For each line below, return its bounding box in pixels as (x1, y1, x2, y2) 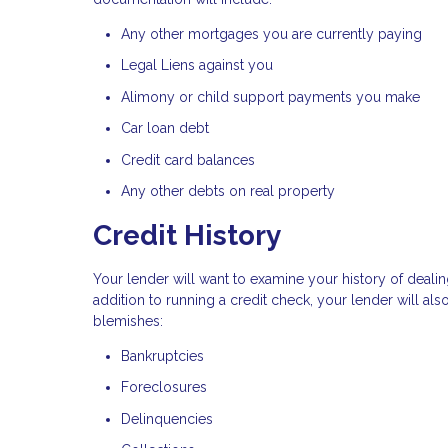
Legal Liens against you (121, 57, 273, 74)
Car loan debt (121, 120, 209, 137)
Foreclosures (121, 379, 207, 396)
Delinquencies (121, 410, 213, 427)
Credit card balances (121, 151, 255, 168)
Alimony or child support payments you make (121, 88, 420, 105)
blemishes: (93, 312, 163, 329)
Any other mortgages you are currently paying (121, 25, 422, 42)
